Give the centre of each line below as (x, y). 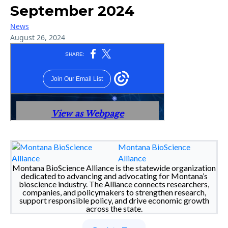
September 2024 (72, 10)
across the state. (114, 208)
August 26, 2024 (38, 37)
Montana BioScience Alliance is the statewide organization (114, 167)
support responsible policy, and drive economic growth (114, 200)
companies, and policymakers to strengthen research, (114, 192)
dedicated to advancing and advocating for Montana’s (114, 176)
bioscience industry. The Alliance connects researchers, (114, 184)
